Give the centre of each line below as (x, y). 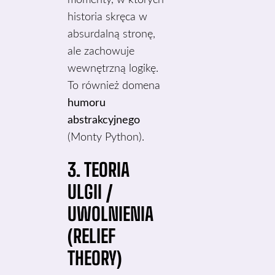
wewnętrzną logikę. (113, 69)
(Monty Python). (106, 137)
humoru (87, 103)
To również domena (114, 86)
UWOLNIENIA (111, 214)
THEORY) (95, 258)
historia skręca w (108, 17)
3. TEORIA (99, 169)
